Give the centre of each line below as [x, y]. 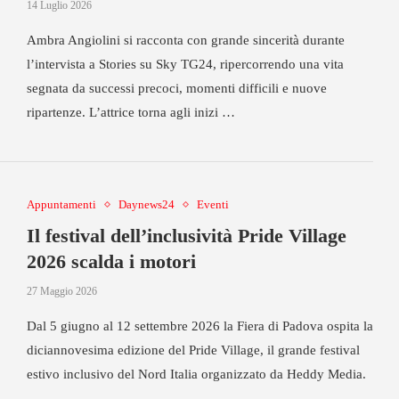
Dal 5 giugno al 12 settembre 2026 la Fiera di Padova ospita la [199, 326]
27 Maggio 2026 [61, 292]
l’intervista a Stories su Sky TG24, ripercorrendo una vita [185, 64]
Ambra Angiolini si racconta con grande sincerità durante [185, 40]
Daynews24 [146, 205]
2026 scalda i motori [111, 262]
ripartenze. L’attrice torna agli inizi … [130, 112]
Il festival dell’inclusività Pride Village [186, 236]
